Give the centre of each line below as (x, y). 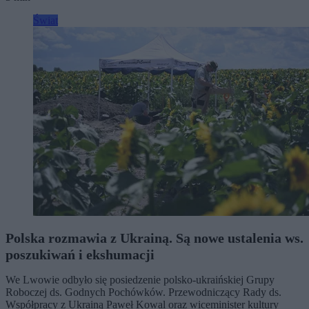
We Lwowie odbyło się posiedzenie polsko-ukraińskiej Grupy (140, 279)
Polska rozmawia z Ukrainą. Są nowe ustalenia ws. (154, 238)
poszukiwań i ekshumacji (80, 254)
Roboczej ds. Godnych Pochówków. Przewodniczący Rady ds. (143, 292)
